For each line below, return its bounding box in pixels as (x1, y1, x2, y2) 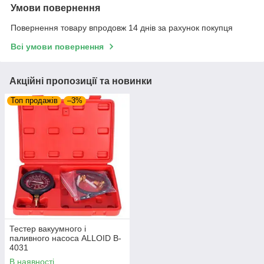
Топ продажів (11, 95, 58, 105)
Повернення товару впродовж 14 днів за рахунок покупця (11, 22, 233, 32)
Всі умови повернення (11, 41, 104, 51)
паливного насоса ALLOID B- (9, 233, 121, 243)
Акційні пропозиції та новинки (9, 75, 152, 86)
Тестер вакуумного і (9, 223, 86, 233)
